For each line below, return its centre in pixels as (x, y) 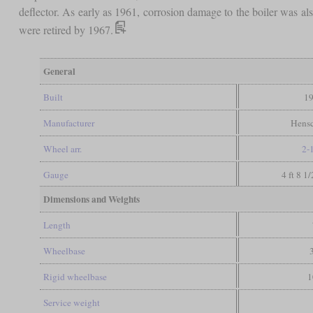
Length (57, 225)
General (59, 71)
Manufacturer (68, 123)
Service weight (71, 302)
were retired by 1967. (66, 29)
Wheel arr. (62, 148)
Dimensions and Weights (91, 199)
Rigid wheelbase (75, 276)
